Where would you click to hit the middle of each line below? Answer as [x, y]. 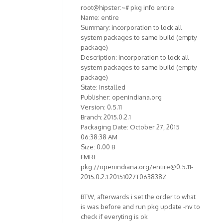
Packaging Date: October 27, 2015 [130, 127]
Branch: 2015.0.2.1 [106, 117]
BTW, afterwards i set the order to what [138, 196]
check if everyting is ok [114, 216]
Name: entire [100, 17]
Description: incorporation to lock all [135, 57]
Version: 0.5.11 [101, 107]
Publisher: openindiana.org [121, 97]
